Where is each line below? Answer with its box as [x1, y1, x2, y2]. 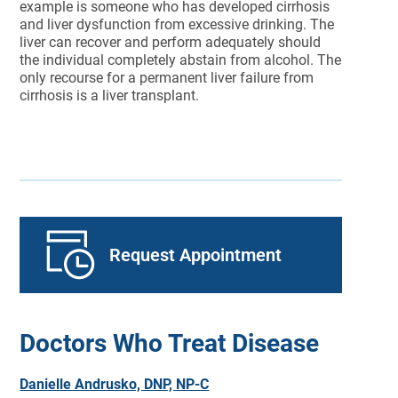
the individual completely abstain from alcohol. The [20, 52, 342, 68]
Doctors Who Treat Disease [20, 329, 320, 358]
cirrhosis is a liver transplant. [20, 87, 203, 104]
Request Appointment [109, 244, 283, 266]
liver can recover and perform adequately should [20, 34, 322, 51]
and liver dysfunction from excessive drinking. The [20, 16, 335, 33]
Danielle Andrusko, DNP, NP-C [20, 376, 210, 393]
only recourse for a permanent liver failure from [20, 69, 314, 86]
